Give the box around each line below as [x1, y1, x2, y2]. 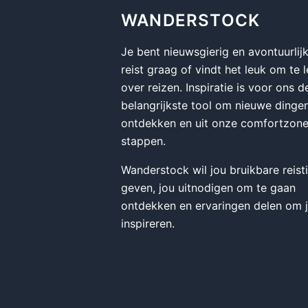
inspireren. [121, 217, 175, 230]
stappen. [121, 134, 166, 148]
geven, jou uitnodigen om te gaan [121, 181, 296, 195]
